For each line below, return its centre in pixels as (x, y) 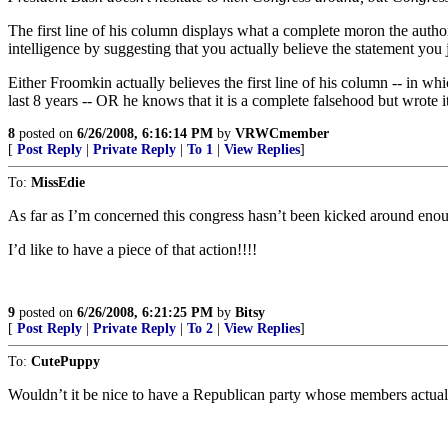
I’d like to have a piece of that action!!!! (132, 249)
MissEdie (58, 182)
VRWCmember (282, 133)
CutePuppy (65, 361)
